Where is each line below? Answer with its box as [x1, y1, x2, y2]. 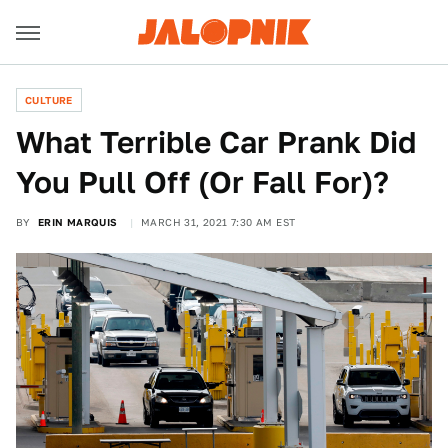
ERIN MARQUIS [37, 216, 118, 228]
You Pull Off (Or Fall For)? [16, 164, 389, 200]
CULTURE [25, 94, 73, 106]
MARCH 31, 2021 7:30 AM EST [141, 216, 296, 228]
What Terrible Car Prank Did [16, 124, 416, 160]
